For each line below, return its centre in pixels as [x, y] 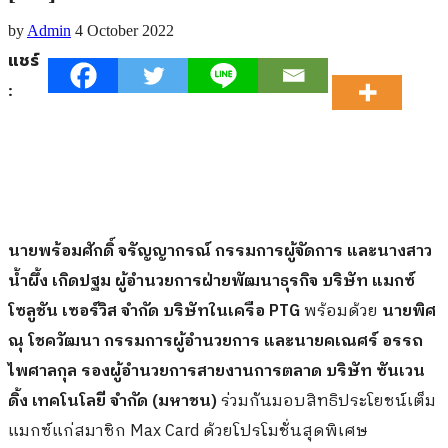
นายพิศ [407, 312]
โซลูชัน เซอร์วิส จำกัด [83, 312]
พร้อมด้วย [341, 312]
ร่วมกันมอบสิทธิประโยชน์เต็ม [326, 402]
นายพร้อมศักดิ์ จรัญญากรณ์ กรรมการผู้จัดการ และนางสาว [220, 252]
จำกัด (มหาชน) [163, 402]
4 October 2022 [124, 31]
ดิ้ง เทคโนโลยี [57, 402]
